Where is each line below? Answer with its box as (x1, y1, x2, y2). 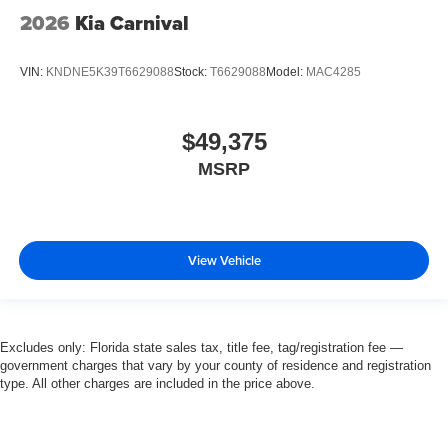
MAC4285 (306, 65, 361, 80)
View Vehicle (187, 251, 261, 271)
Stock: (174, 65, 210, 80)
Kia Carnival (75, 7, 189, 38)
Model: (266, 65, 306, 80)
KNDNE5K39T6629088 (46, 65, 174, 80)
